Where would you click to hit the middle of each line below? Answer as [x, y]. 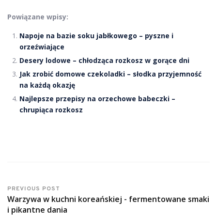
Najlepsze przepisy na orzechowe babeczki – [97, 98]
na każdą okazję [47, 85]
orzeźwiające [42, 46]
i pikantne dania [37, 209]
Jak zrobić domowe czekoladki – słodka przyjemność [110, 74]
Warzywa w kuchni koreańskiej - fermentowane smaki [108, 199]
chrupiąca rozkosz [51, 109]
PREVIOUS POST [34, 189]
